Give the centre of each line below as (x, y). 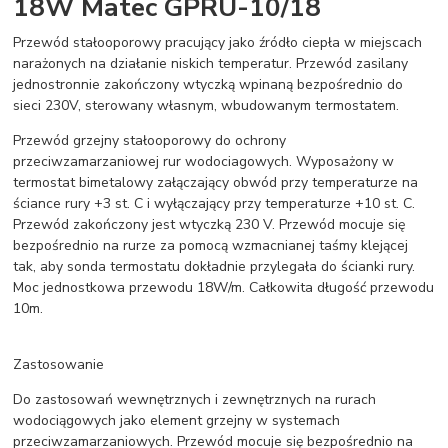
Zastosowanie (59, 364)
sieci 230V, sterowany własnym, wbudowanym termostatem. (206, 105)
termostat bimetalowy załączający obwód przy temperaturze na (216, 182)
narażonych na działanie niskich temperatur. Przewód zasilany (211, 63)
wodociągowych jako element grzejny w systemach (177, 420)
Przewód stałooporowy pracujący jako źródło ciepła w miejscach (218, 42)
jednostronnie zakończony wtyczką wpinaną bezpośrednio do (208, 84)
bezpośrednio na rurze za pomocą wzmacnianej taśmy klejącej (211, 245)
